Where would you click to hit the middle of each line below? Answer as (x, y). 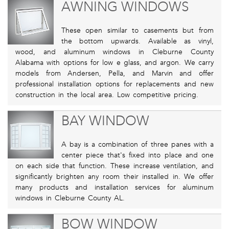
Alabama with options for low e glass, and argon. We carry (114, 63)
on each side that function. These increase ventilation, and (114, 166)
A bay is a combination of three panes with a (137, 145)
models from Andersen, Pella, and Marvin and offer (114, 74)
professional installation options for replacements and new (114, 84)
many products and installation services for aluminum (114, 188)
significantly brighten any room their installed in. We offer (114, 177)
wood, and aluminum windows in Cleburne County (114, 52)
